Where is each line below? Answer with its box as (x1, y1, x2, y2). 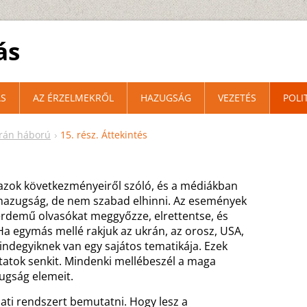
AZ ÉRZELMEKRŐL (33, 91, 114, 104)
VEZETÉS (218, 91, 256, 104)
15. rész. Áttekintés (60, 128, 147, 141)
